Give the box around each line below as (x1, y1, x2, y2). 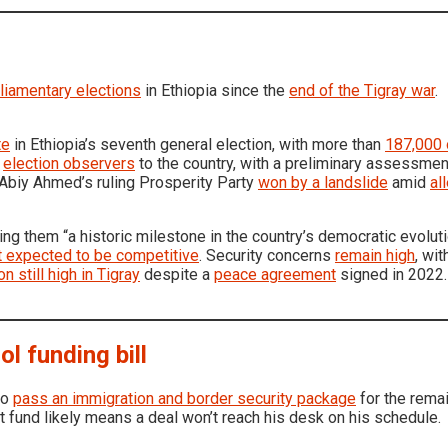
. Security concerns (199, 245, 335, 265)
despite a (140, 264, 214, 284)
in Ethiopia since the (141, 80, 289, 100)
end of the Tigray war (289, 80, 435, 100)
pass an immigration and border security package (13, 388, 356, 408)
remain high (335, 245, 415, 265)
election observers (3, 153, 135, 173)
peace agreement (214, 264, 336, 284)
